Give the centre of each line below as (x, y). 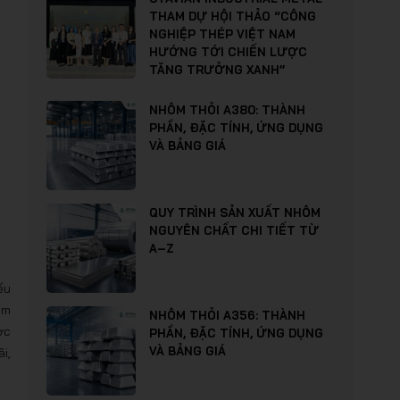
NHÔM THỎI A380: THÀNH (227, 110)
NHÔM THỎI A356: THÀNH (227, 315)
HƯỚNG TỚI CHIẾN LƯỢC (228, 52)
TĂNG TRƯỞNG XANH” (217, 70)
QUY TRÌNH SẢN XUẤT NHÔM (235, 212)
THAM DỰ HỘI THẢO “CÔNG (233, 16)
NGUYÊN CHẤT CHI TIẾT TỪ (234, 230)
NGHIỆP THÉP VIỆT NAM (222, 34)
